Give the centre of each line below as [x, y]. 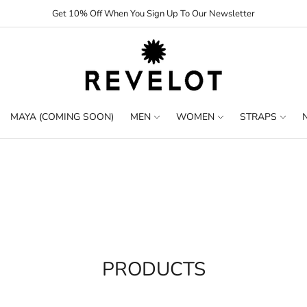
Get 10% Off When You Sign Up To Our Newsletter [153, 14]
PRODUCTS [153, 269]
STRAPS [258, 116]
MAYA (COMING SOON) [62, 116]
